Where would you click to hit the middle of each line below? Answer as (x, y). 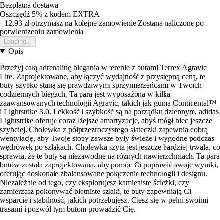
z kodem (58, 14)
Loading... (18, 41)
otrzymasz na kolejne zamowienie (83, 23)
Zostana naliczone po (171, 23)
